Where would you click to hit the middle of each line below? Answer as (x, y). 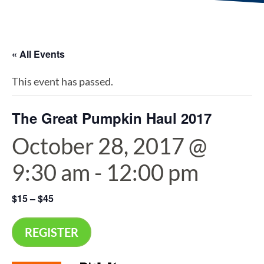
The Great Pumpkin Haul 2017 (112, 118)
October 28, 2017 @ (109, 145)
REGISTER (52, 232)
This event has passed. (62, 81)
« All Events (38, 54)
